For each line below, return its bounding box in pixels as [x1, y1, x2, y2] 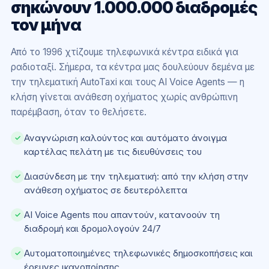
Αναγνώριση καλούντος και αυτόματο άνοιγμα [24, 132, 227, 144]
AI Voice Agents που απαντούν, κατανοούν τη [24, 209, 220, 220]
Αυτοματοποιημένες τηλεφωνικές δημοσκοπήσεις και [24, 247, 253, 259]
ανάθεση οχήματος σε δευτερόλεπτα [24, 184, 187, 196]
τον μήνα [11, 16, 81, 34]
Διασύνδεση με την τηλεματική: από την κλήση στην [24, 171, 249, 182]
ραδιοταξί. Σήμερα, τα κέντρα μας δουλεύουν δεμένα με [11, 61, 255, 73]
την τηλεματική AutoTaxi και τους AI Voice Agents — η [11, 76, 244, 88]
